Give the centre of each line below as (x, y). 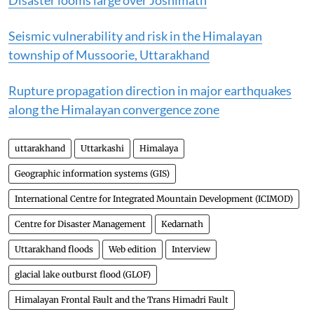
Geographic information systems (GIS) (92, 173)
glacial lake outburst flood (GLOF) (83, 274)
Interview (191, 249)
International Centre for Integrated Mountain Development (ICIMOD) (154, 199)
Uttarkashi (102, 148)
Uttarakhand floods (54, 249)
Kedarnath (182, 224)
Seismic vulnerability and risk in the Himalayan (135, 36)
